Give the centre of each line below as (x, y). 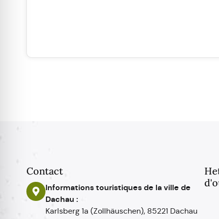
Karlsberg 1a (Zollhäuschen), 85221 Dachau (121, 211)
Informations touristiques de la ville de (118, 187)
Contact (45, 171)
